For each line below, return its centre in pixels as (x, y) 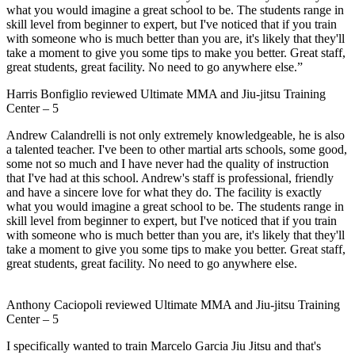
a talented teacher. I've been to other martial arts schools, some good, (177, 150)
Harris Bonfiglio (49, 94)
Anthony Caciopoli (56, 305)
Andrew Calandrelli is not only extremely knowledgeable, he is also (176, 136)
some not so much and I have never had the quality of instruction (168, 164)
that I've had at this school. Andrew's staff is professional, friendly (170, 178)
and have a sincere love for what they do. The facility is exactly (164, 193)
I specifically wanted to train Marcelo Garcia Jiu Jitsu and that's (164, 346)
